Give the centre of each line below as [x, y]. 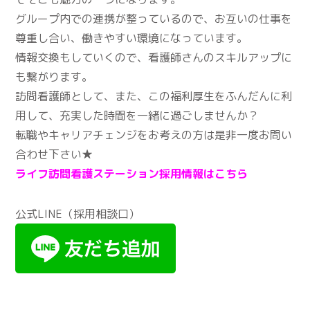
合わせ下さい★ [54, 154]
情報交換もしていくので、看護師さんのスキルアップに [154, 57]
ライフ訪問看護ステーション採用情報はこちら [132, 173]
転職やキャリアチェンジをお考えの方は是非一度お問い [154, 135]
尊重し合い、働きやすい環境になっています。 [132, 38]
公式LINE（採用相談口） [78, 213]
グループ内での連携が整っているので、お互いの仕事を [154, 18]
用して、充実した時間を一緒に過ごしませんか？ [137, 115]
